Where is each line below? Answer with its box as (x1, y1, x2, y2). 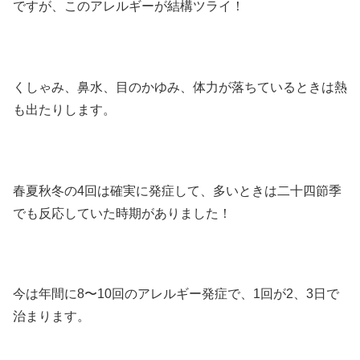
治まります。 (13, 309, 90, 324)
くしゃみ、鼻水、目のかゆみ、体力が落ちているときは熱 (13, 80, 347, 94)
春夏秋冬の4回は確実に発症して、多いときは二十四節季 (13, 183, 342, 198)
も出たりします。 (13, 102, 116, 117)
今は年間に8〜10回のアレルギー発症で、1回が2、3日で (13, 287, 339, 301)
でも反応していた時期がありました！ (13, 206, 231, 220)
